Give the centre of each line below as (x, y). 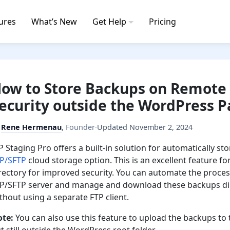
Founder (81, 127)
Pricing (162, 22)
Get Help (109, 22)
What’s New (54, 22)
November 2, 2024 (161, 127)
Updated (113, 127)
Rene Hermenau (32, 127)
